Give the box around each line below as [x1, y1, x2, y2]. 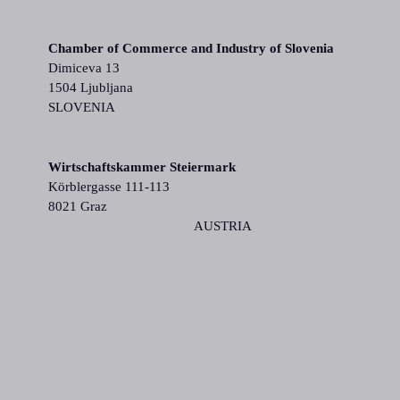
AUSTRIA [47, 219, 252, 234]
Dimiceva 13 [47, 61, 120, 76]
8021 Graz [47, 199, 107, 214]
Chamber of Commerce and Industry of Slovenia [47, 41, 334, 56]
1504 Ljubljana [47, 80, 133, 96]
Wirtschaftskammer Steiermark [47, 160, 236, 175]
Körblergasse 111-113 [47, 179, 170, 195]
